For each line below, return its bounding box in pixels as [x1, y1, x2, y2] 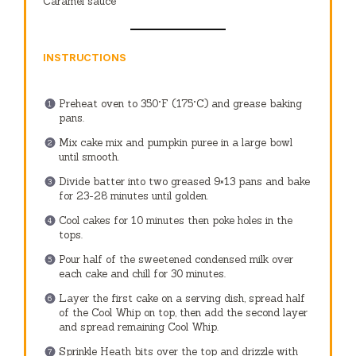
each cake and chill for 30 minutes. [58, 267, 226, 281]
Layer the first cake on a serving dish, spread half [58, 292, 305, 306]
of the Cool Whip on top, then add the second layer [58, 306, 308, 320]
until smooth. [58, 150, 119, 164]
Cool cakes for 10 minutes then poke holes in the [58, 214, 292, 228]
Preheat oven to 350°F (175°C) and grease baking [58, 97, 302, 111]
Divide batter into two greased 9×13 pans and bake [58, 175, 310, 189]
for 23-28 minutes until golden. [58, 189, 208, 203]
